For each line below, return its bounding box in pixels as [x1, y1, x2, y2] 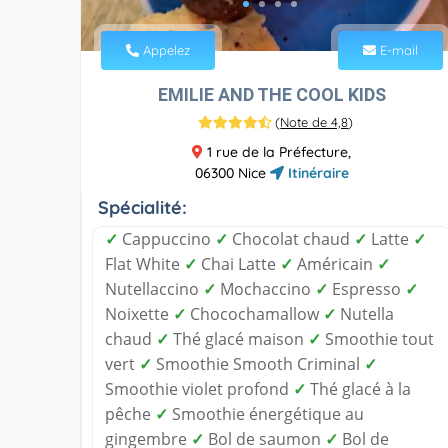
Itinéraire [283, 163, 349, 182]
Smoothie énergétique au [168, 402, 364, 425]
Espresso [328, 277, 405, 300]
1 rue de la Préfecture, [203, 142, 352, 161]
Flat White [105, 252, 184, 275]
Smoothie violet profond [105, 377, 293, 400]
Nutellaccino [105, 277, 203, 300]
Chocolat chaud [228, 227, 354, 250]
